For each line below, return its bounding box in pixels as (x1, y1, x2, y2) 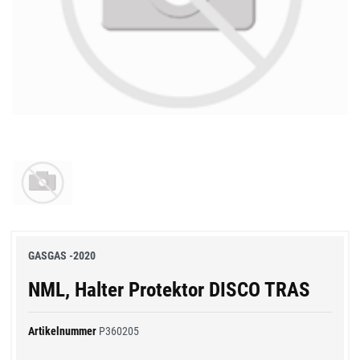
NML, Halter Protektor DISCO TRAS (28, 277, 310, 301)
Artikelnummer (28, 324, 99, 337)
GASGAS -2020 (28, 248, 96, 262)
